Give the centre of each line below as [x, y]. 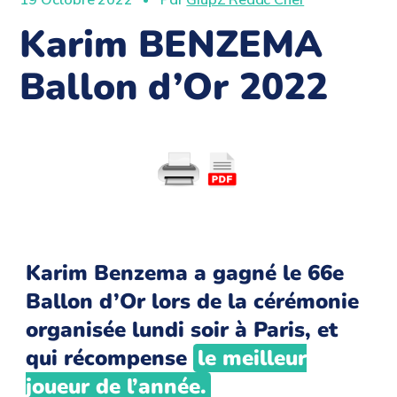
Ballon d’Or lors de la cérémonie [193, 302]
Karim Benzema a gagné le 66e [185, 273]
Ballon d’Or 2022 [174, 88]
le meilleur [252, 358]
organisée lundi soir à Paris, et [182, 330]
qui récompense [110, 358]
